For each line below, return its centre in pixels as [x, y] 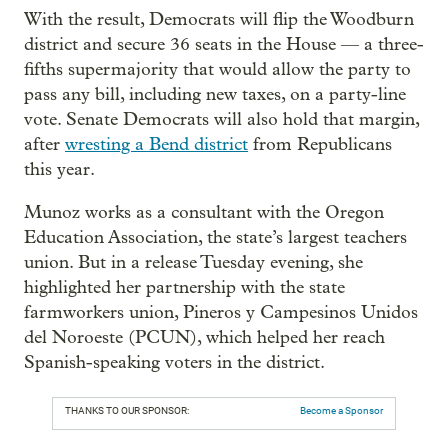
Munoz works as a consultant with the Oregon [204, 212]
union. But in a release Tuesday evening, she [193, 262]
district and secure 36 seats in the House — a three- [224, 44]
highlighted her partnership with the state [184, 287]
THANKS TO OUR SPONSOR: [127, 410]
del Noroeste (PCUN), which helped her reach [204, 337]
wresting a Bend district [156, 144]
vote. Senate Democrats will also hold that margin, [221, 119]
